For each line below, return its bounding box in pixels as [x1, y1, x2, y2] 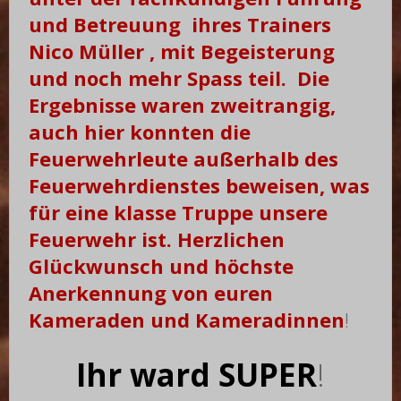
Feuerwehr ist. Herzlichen [29, 226, 286, 253]
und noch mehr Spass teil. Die [29, 64, 330, 92]
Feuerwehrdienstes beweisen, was [29, 172, 371, 200]
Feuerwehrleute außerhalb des [29, 145, 339, 173]
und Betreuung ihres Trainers [29, 11, 332, 38]
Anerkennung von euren [29, 279, 274, 307]
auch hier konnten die [29, 118, 252, 146]
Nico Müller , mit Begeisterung [29, 38, 336, 65]
